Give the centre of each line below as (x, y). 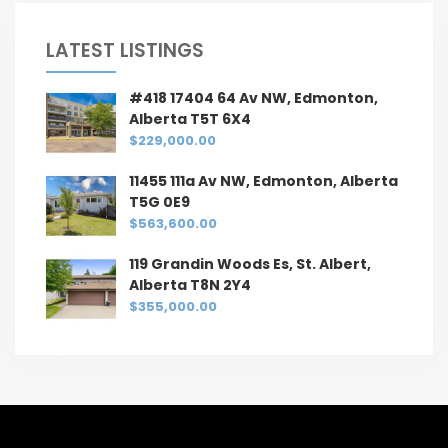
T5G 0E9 (159, 202)
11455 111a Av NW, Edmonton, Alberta (263, 181)
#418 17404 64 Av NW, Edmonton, (253, 98)
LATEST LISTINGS (125, 51)
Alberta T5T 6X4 (190, 119)
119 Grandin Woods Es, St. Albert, (250, 264)
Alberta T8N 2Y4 (190, 285)
